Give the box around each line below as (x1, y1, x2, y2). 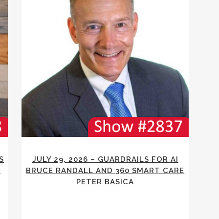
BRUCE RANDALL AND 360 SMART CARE (26, 166, 185, 175)
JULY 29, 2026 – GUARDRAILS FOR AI (32, 155, 178, 164)
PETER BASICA (76, 177, 134, 187)
